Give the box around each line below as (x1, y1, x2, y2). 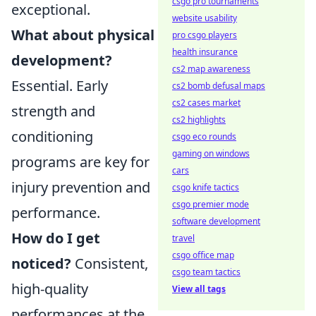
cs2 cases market (172, 97, 241, 109)
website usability (172, 12, 237, 24)
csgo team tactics (172, 266, 241, 278)
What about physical (11, 25, 154, 44)
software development (172, 215, 260, 227)
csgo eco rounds (172, 130, 236, 142)
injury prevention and (11, 178, 150, 197)
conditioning (11, 127, 93, 146)
